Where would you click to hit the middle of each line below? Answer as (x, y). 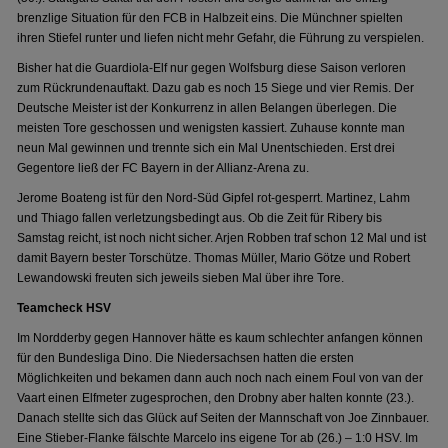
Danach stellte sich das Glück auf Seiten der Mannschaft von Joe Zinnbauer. (223, 418)
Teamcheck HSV (64, 308)
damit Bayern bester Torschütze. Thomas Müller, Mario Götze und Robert (214, 258)
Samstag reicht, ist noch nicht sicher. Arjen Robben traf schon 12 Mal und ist (222, 238)
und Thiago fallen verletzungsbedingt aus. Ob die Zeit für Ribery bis (200, 218)
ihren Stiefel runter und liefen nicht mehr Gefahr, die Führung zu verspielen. (221, 38)
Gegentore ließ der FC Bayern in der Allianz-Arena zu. (163, 168)
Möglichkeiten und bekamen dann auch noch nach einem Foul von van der (220, 378)
